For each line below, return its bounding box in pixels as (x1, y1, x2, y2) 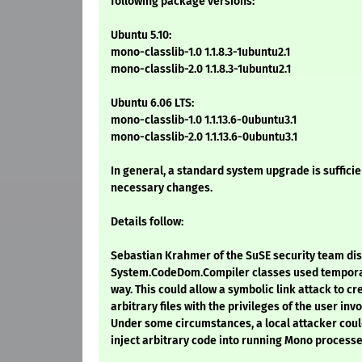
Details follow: (111, 215, 183, 229)
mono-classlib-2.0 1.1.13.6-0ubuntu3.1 (111, 130, 297, 145)
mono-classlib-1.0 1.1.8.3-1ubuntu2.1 (111, 45, 290, 60)
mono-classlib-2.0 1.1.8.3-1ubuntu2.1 (111, 62, 291, 77)
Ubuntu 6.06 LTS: (111, 96, 194, 111)
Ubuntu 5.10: (111, 28, 171, 43)
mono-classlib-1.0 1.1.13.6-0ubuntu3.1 (111, 113, 297, 128)
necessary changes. (111, 181, 213, 196)
